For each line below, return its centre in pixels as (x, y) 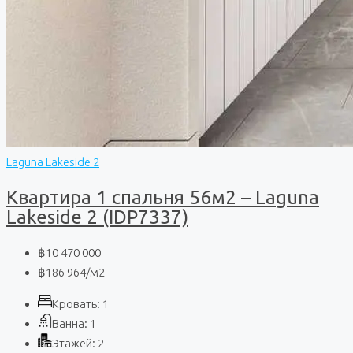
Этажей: (74, 344)
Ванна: (70, 324)
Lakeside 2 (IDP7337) (97, 217)
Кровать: (76, 304)
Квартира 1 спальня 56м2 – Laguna (163, 198)
